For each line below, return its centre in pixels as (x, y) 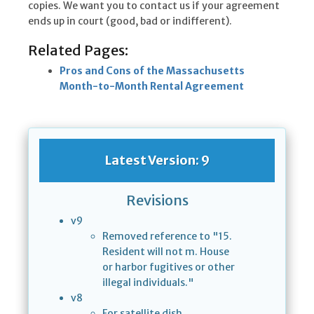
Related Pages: (78, 50)
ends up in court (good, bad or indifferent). (130, 21)
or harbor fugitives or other (169, 267)
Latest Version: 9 (157, 161)
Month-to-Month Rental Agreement (152, 87)
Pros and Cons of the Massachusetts (152, 71)
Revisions (157, 200)
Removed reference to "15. (167, 237)
